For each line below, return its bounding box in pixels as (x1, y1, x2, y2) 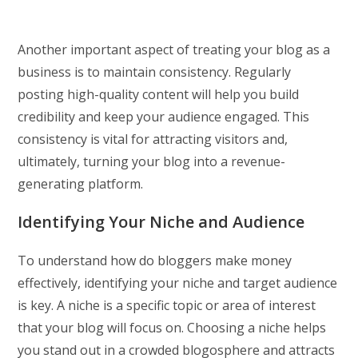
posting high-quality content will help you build (18, 85, 300, 103)
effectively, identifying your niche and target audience (18, 273, 338, 292)
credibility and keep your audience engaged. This (18, 107, 310, 125)
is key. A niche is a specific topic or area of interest (18, 296, 316, 314)
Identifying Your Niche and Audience (18, 210, 305, 233)
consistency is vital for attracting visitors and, (18, 129, 288, 148)
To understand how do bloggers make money (18, 251, 292, 269)
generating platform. (18, 174, 144, 193)
